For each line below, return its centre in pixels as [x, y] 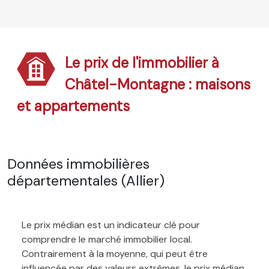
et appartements [73, 106]
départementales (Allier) [86, 180]
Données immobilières [78, 164]
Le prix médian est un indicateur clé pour [111, 225]
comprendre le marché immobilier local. [107, 239]
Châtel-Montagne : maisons [158, 84]
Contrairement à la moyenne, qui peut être [115, 253]
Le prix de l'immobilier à [142, 62]
